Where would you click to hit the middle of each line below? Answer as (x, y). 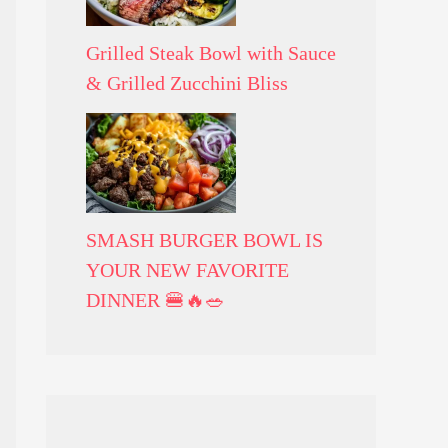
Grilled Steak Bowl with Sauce (211, 52)
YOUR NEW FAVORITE (187, 269)
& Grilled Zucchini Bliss (187, 82)
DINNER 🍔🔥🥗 (155, 299)
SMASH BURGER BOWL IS (204, 239)
